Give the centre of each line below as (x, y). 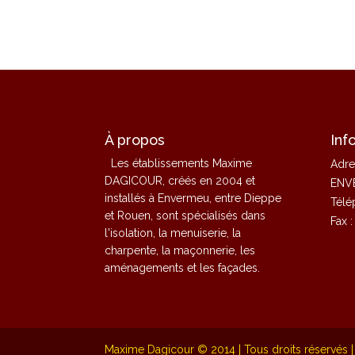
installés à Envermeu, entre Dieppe (193, 198)
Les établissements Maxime (181, 163)
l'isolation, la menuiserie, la (173, 233)
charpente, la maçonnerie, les (180, 250)
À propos (135, 139)
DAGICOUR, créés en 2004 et (180, 180)
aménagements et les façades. (182, 267)
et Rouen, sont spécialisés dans (185, 215)
